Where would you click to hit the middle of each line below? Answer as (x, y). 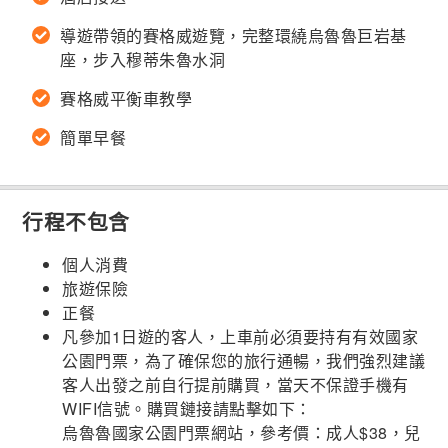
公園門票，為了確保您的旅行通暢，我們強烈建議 (244, 361)
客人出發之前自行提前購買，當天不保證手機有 (235, 385)
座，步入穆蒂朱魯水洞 (143, 60)
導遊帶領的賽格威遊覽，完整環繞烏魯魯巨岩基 (233, 36)
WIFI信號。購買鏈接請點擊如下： (187, 409)
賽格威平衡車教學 (126, 99)
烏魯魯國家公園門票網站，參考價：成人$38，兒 (241, 433)
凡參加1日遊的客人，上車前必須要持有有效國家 (240, 337)
